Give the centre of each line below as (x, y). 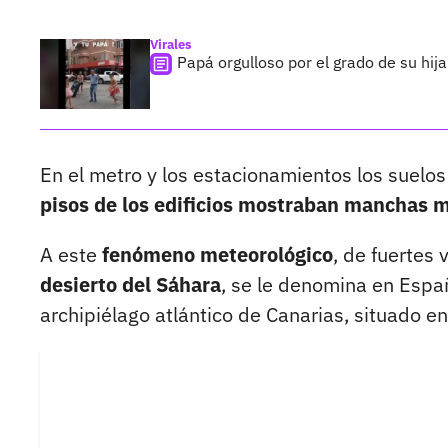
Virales (171, 45)
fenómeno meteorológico (215, 255)
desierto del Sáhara (130, 285)
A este (68, 255)
